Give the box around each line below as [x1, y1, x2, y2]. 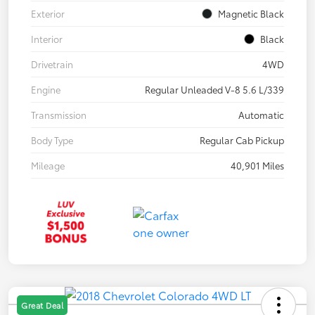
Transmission [31, 108, 86, 122]
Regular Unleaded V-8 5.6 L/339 [145, 83, 284, 96]
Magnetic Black [218, 7, 284, 20]
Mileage [31, 159, 65, 172]
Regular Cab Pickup [200, 134, 284, 147]
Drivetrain [31, 58, 73, 71]
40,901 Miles [231, 159, 284, 172]
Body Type [31, 134, 73, 147]
